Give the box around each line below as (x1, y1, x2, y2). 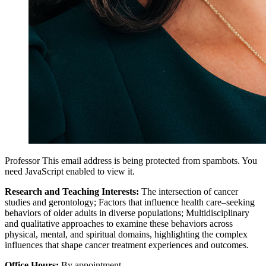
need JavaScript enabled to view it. (5, 166, 135, 177)
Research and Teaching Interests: (5, 186, 139, 197)
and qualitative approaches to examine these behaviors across (5, 218, 233, 229)
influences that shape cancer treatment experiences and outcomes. (5, 240, 249, 251)
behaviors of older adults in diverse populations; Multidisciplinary (5, 208, 249, 218)
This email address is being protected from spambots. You (42, 156, 257, 166)
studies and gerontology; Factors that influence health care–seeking (5, 197, 255, 208)
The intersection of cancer (139, 186, 238, 197)
